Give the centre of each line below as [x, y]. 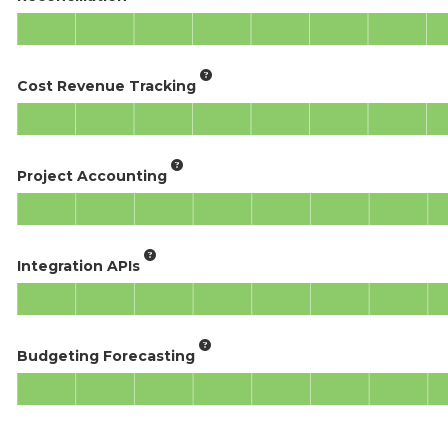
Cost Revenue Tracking [106, 85]
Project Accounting [92, 175]
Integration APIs [78, 265]
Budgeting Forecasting [106, 355]
